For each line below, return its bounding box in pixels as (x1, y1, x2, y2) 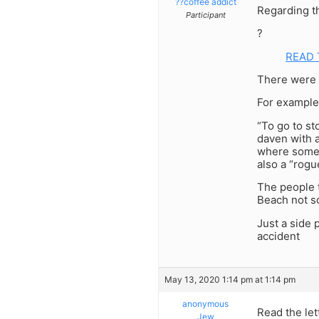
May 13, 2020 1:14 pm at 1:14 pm (164, 273, 296, 285)
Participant (185, 9, 226, 20)
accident (257, 229, 300, 243)
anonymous (182, 298, 229, 309)
